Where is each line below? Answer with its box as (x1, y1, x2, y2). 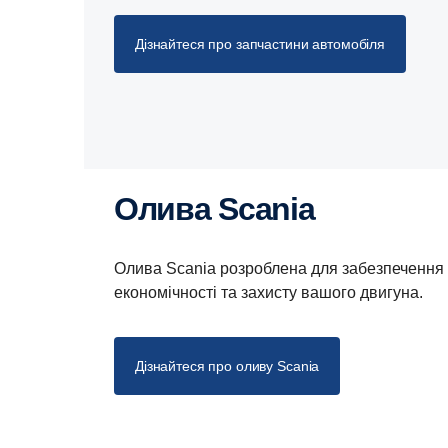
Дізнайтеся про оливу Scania (135, 358, 320, 375)
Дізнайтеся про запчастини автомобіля (135, 35, 385, 52)
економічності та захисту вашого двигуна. (114, 284, 427, 302)
